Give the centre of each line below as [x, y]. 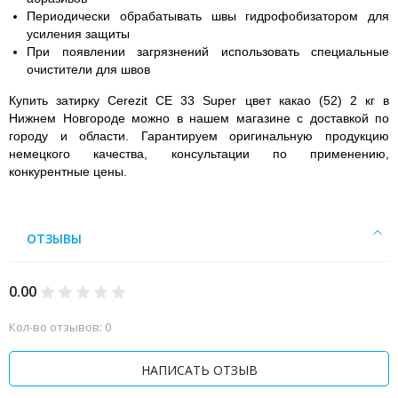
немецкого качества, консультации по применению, [199, 154]
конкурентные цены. [68, 171]
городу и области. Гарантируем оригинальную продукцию [199, 136]
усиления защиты [78, 34]
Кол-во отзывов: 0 [60, 327]
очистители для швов [88, 69]
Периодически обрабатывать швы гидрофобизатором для [208, 16]
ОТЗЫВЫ [54, 239]
